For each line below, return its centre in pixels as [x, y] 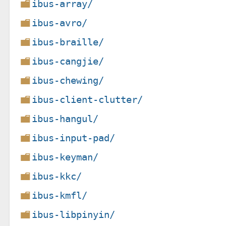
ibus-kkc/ [57, 176]
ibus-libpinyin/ [74, 214]
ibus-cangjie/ [68, 61]
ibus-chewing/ [68, 80]
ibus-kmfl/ [60, 195]
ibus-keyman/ [65, 157]
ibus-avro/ [60, 23]
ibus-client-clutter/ [88, 99]
